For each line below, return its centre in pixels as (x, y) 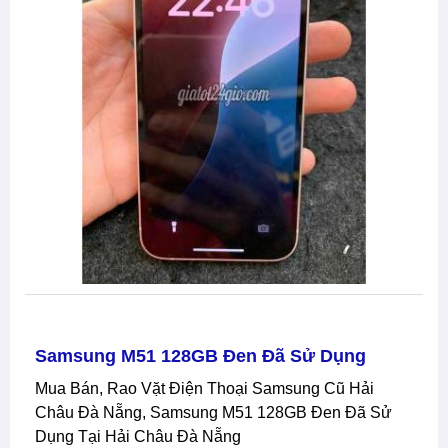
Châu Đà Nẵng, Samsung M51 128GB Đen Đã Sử (213, 412)
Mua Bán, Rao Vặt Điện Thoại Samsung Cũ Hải (41, 388)
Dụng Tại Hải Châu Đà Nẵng (138, 436)
